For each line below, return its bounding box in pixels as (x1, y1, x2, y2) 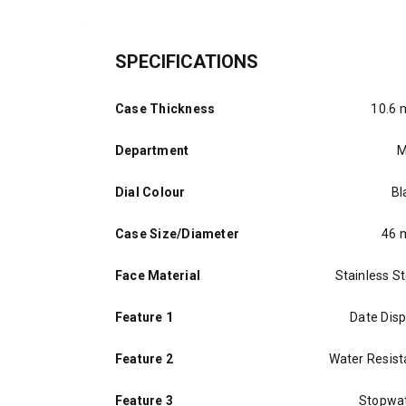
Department (115, 143, 189, 158)
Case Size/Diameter (115, 227, 240, 241)
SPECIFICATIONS (115, 51, 258, 72)
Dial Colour (115, 185, 186, 199)
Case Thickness (115, 101, 216, 116)
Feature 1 (115, 310, 174, 324)
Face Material (115, 268, 200, 283)
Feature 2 (115, 352, 174, 366)
